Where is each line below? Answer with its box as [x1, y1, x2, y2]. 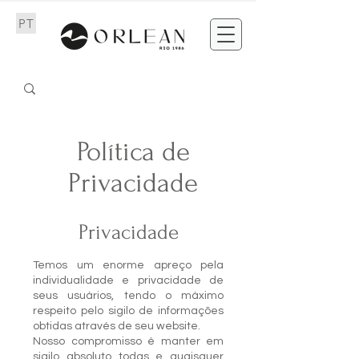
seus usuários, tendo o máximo [33, 290, 224, 301]
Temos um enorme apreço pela [33, 260, 224, 271]
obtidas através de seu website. [33, 321, 203, 332]
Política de [76, 136, 190, 167]
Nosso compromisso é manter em [33, 336, 224, 347]
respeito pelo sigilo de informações [33, 305, 224, 317]
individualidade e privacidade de [33, 275, 224, 286]
